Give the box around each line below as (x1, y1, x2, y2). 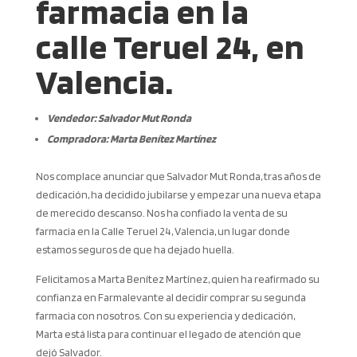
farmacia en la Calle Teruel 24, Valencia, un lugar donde (35, 225, 290, 238)
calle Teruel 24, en (35, 25, 304, 69)
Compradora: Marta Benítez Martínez (46, 132, 216, 146)
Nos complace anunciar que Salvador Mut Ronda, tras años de (35, 170, 321, 183)
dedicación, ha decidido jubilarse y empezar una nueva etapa (35, 188, 321, 202)
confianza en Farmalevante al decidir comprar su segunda (35, 291, 306, 304)
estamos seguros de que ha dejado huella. (35, 243, 234, 257)
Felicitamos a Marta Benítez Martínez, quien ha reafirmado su (35, 273, 320, 286)
